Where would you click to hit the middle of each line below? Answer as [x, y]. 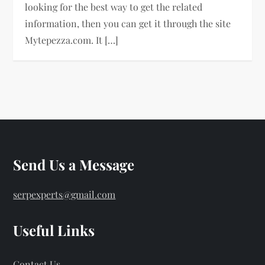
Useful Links [54, 230]
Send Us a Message [74, 164]
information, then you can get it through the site [128, 23]
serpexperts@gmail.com [64, 194]
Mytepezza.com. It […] [72, 40]
